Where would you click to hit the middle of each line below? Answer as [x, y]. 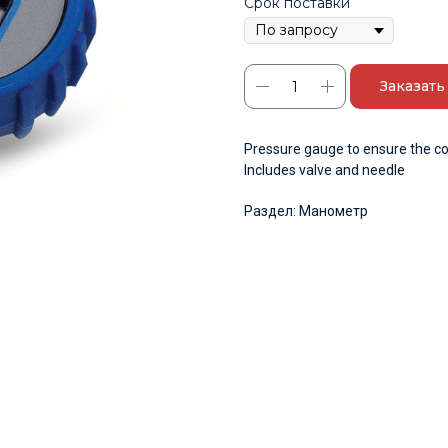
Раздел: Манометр [306, 211]
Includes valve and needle [324, 170]
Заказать [412, 86]
